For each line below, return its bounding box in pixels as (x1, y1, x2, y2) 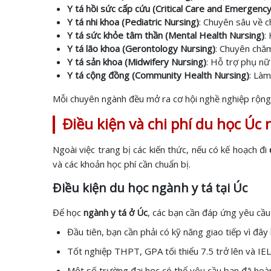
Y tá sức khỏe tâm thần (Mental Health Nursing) (67, 29, 264, 41)
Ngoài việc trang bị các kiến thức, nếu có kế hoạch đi (53, 143, 270, 155)
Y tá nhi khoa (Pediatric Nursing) (67, 16, 199, 28)
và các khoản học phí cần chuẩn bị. (53, 158, 193, 170)
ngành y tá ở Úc (81, 206, 148, 218)
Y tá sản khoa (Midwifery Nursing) (67, 56, 206, 68)
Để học (53, 206, 81, 218)
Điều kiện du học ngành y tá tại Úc (53, 180, 247, 196)
